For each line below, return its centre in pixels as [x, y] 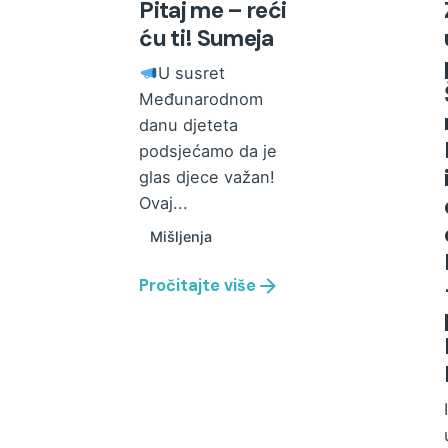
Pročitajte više [198, 285]
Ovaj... [164, 203]
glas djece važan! [207, 177]
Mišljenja [180, 237]
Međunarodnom [201, 99]
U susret [192, 73]
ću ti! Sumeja [206, 38]
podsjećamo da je [208, 151]
